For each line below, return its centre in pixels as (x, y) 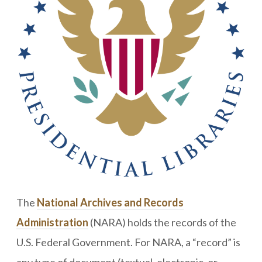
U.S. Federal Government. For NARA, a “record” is (128, 242)
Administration (52, 222)
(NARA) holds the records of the (162, 222)
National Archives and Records (110, 202)
